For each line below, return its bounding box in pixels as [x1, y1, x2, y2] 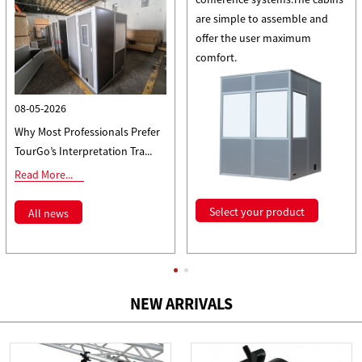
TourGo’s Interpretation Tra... [14, 143, 152, 158]
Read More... [14, 166, 73, 182]
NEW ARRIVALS [129, 293, 233, 314]
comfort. [195, 50, 237, 65]
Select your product [208, 204, 305, 219]
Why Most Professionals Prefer [14, 124, 160, 139]
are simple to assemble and [195, 11, 328, 27]
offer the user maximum [195, 31, 311, 46]
